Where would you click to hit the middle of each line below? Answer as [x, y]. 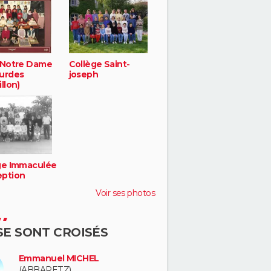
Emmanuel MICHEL [59, 258]
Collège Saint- [99, 64]
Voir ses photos [125, 193]
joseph [83, 75]
